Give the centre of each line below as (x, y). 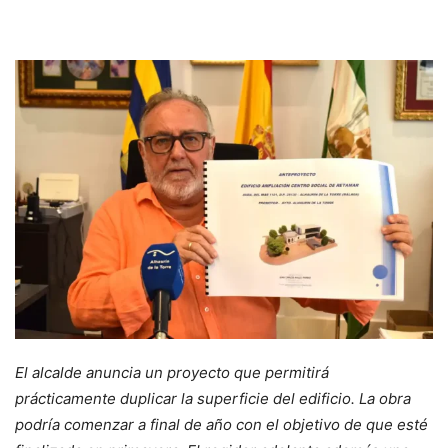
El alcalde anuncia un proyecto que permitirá (172, 372)
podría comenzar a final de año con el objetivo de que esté (221, 424)
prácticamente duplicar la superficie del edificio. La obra (213, 398)
